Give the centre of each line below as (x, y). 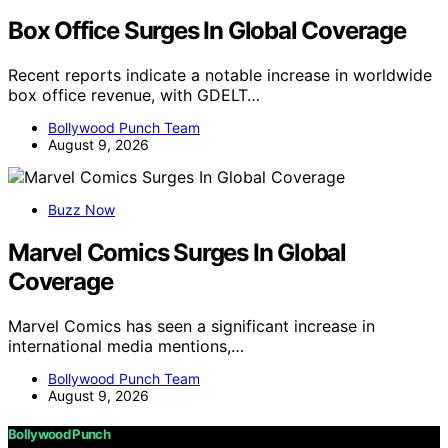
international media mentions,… (126, 345)
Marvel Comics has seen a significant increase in (191, 325)
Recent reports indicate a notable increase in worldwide (220, 74)
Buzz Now (81, 209)
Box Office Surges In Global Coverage (207, 30)
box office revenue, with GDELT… (134, 94)
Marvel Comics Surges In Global (177, 252)
